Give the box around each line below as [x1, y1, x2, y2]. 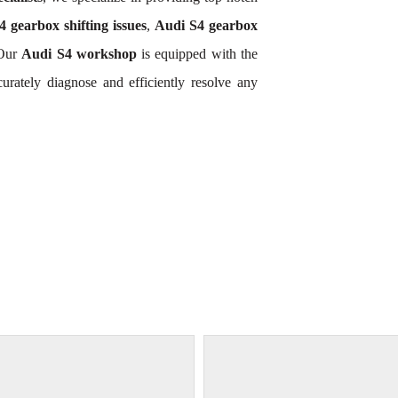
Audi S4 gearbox [155, 17, 259, 33]
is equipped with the [136, 45, 258, 61]
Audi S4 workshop [21, 45, 137, 61]
